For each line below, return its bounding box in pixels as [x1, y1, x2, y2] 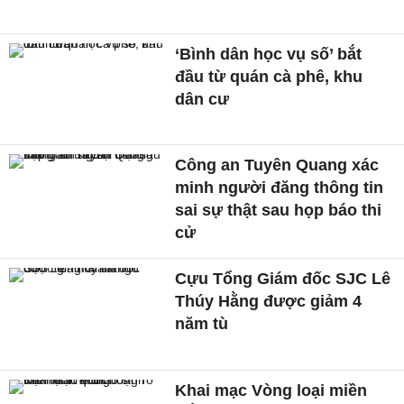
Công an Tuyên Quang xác [175, 156, 380, 175]
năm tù [175, 315, 229, 334]
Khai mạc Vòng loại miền [175, 381, 368, 400]
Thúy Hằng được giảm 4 [175, 292, 363, 311]
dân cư [175, 89, 230, 108]
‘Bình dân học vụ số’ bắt [175, 44, 363, 63]
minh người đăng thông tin [175, 179, 384, 197]
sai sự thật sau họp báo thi [175, 201, 382, 220]
